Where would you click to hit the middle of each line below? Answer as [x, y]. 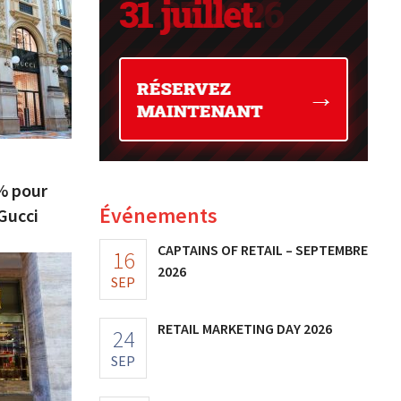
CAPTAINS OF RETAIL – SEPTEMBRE [263, 250]
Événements [158, 216]
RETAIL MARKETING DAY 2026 [245, 329]
